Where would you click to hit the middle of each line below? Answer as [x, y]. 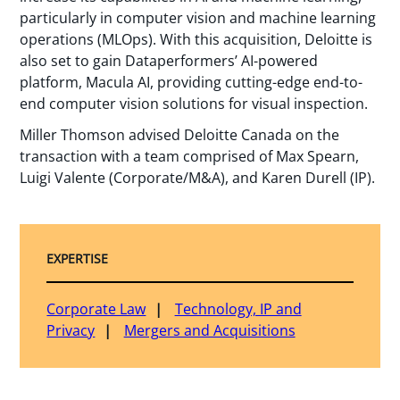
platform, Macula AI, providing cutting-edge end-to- [192, 83]
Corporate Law [96, 308]
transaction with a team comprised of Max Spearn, [190, 156]
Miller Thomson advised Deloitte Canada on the [180, 134]
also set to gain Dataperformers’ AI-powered [169, 61]
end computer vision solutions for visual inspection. [194, 104]
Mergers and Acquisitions [209, 330]
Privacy [71, 330]
